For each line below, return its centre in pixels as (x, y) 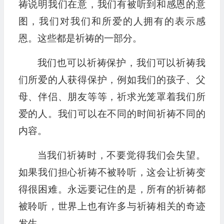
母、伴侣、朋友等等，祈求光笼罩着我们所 (112, 97)
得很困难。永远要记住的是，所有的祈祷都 (112, 189)
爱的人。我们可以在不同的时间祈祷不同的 (112, 114)
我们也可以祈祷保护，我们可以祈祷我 (121, 63)
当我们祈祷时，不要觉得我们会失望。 (121, 155)
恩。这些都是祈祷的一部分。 (80, 38)
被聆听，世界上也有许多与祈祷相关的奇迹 (112, 206)
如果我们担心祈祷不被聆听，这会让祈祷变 (112, 172)
